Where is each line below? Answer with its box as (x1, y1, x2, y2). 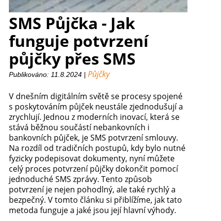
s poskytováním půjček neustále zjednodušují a (8, 101, 183, 112)
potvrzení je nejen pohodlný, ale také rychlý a (8, 184, 176, 195)
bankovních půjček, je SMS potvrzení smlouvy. (8, 132, 178, 144)
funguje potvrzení (8, 30, 148, 52)
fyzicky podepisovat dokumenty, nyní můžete (8, 153, 175, 164)
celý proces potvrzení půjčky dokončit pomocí (8, 163, 178, 175)
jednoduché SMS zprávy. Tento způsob (8, 174, 152, 185)
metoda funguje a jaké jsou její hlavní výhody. (8, 205, 176, 216)
